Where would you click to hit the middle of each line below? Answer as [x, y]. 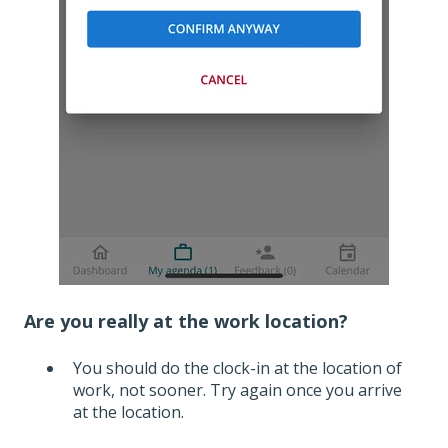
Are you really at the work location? [186, 320]
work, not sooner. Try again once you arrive [237, 390]
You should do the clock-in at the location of [237, 368]
